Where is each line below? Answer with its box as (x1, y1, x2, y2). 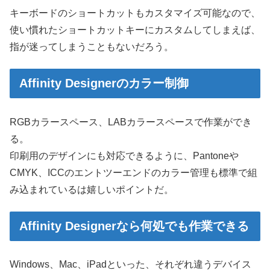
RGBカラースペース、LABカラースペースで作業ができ (10, 116, 252, 127)
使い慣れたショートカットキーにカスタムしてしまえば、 (10, 25, 260, 36)
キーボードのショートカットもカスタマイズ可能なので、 (10, 8, 260, 19)
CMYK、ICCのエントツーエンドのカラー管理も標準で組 (10, 167, 257, 178)
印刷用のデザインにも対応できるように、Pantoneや (10, 150, 239, 161)
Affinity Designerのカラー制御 (19, 77, 189, 90)
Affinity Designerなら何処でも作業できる (19, 219, 249, 233)
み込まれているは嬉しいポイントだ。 (10, 184, 174, 195)
